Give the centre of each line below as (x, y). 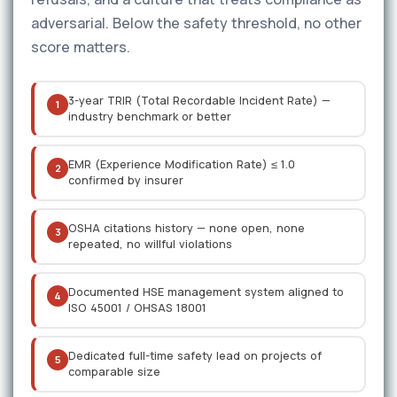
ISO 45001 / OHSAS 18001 (137, 308)
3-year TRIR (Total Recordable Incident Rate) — (199, 101)
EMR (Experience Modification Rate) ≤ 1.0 (182, 164)
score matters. (81, 47)
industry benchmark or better (150, 117)
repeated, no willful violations (150, 244)
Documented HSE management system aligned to (206, 292)
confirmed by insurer (126, 180)
